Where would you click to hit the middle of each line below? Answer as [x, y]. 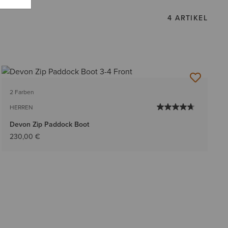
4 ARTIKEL [188, 18]
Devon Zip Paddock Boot [49, 125]
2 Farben [22, 92]
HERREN [21, 108]
